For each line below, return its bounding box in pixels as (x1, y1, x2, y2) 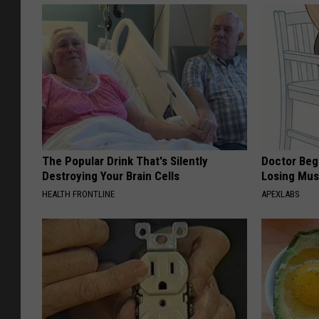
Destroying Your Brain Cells (42, 169, 179, 184)
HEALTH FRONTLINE (42, 189, 115, 200)
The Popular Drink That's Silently (42, 154, 208, 169)
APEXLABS (261, 189, 300, 200)
